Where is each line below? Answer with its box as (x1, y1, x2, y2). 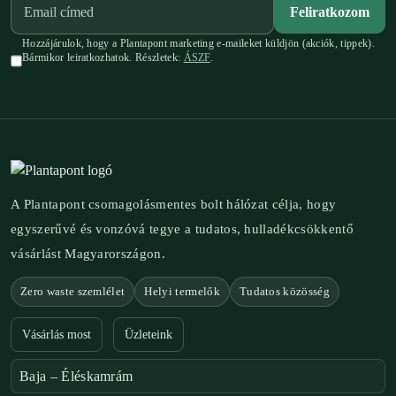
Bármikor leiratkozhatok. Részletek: (22, 51, 184, 65)
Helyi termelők (144, 285, 220, 299)
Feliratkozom (290, 4, 369, 20)
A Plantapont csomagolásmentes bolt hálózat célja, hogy (11, 197, 337, 212)
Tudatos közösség (239, 285, 331, 299)
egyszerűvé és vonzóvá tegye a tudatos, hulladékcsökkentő (11, 222, 354, 237)
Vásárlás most (22, 327, 91, 342)
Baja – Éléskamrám (19, 369, 133, 385)
